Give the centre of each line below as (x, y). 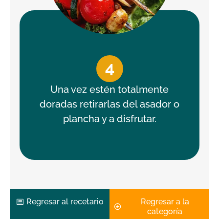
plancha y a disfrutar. (109, 119)
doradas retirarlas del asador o (109, 104)
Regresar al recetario (65, 201)
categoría (165, 211)
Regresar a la (165, 201)
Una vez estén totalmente (109, 89)
